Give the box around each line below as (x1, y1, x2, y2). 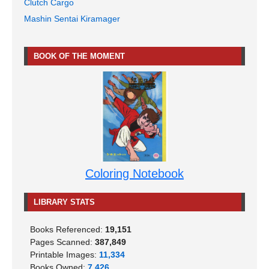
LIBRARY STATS (34, 197, 95, 207)
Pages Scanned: (30, 237, 95, 247)
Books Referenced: (30, 224, 105, 234)
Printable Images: (30, 249, 99, 259)
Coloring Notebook (85, 166, 184, 180)
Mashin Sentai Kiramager (24, 14, 120, 24)
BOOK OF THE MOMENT (34, 52, 125, 61)
